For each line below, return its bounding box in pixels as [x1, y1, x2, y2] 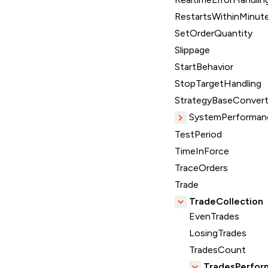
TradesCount [189, 244, 246, 256]
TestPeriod [175, 129, 222, 141]
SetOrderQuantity [175, 28, 252, 39]
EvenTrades [189, 211, 239, 223]
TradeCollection [189, 196, 263, 208]
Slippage [175, 44, 210, 56]
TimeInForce [175, 145, 229, 157]
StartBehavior [175, 61, 233, 73]
